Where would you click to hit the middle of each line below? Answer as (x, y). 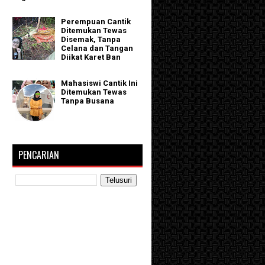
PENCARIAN (39, 155)
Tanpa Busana (88, 101)
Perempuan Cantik (96, 22)
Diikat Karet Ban (91, 57)
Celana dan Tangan (97, 49)
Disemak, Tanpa (91, 40)
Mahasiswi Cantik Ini (100, 83)
